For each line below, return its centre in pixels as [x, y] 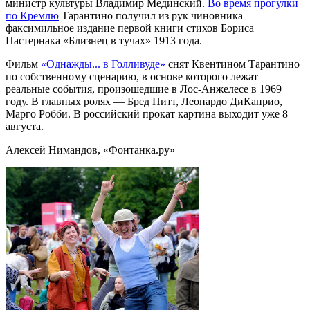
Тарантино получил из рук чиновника [151, 16]
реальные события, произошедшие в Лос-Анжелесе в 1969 [144, 89]
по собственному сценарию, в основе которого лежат [132, 77]
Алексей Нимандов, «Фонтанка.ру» [90, 150]
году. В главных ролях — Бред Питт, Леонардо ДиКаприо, [144, 102]
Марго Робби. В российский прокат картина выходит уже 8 [147, 114]
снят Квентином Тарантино [232, 64]
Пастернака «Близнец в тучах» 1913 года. [104, 41]
